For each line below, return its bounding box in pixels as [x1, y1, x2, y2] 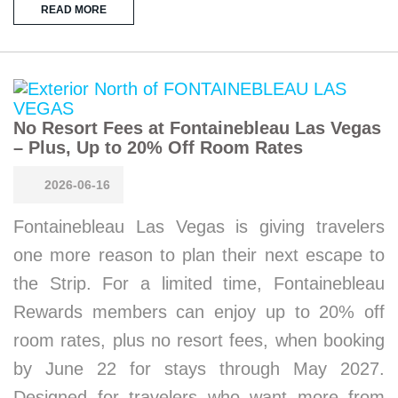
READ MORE [41, 3, 107, 16]
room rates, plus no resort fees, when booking [13, 330, 385, 350]
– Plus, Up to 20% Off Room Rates [13, 137, 303, 157]
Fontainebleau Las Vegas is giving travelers [13, 216, 385, 236]
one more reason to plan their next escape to [13, 244, 385, 265]
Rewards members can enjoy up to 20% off [13, 301, 385, 322]
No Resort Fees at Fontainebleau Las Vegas [13, 117, 381, 138]
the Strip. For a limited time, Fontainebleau [13, 273, 385, 293]
